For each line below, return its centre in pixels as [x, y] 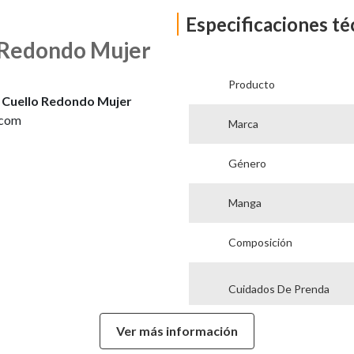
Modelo [247, 335]
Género [247, 163]
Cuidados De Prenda [279, 289]
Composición [260, 242]
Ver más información [177, 330]
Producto [251, 84]
